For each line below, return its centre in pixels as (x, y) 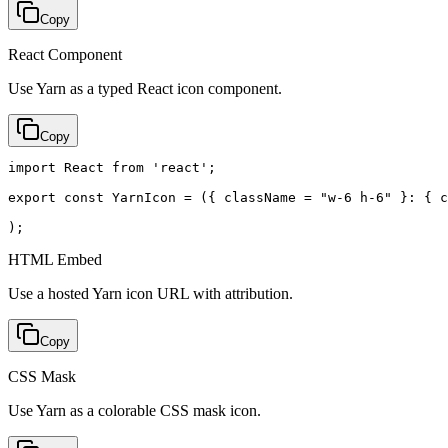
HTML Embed (55, 259)
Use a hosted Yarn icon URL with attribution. (150, 293)
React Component (65, 54)
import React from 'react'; (112, 167)
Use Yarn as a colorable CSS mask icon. (134, 410)
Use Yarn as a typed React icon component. (145, 88)
